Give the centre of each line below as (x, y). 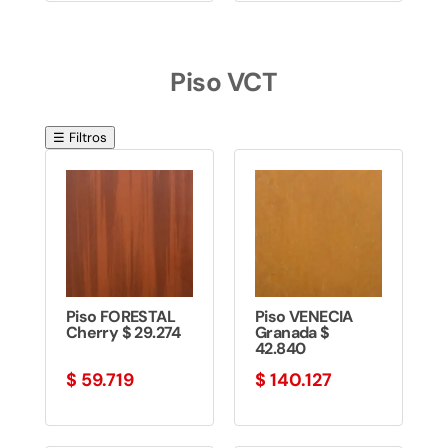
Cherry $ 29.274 (123, 333)
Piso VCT (224, 82)
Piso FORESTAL (120, 317)
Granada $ (292, 333)
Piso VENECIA (303, 317)
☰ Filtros (79, 138)
